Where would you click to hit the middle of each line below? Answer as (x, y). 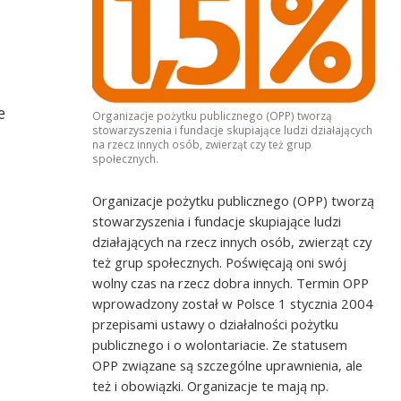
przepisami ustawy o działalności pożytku (216, 324)
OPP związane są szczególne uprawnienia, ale (228, 366)
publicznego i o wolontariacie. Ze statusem (220, 345)
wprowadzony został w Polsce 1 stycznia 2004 (233, 304)
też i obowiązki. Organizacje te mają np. (211, 386)
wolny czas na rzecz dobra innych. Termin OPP (231, 283)
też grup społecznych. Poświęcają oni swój (220, 263)
